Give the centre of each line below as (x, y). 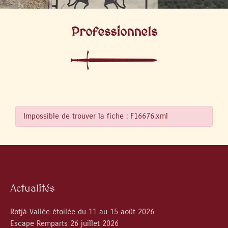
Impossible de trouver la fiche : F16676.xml (96, 116)
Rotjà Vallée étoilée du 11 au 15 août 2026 (82, 212)
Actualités (33, 188)
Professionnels (114, 32)
